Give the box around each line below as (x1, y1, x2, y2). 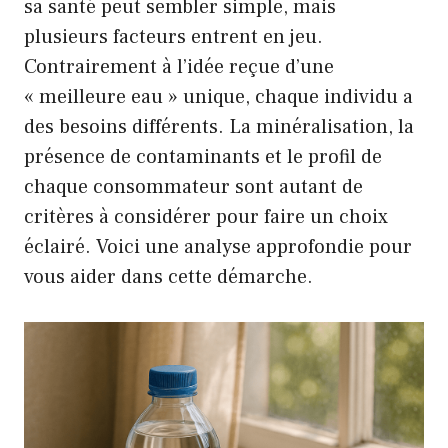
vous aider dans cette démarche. (24, 264, 313, 290)
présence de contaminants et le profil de (24, 144, 382, 170)
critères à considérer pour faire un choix (24, 204, 388, 230)
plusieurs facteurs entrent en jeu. (24, 24, 323, 50)
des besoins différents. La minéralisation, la (24, 114, 414, 140)
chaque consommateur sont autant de (24, 174, 363, 200)
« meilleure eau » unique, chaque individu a (24, 84, 413, 110)
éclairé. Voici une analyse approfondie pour (24, 234, 412, 260)
